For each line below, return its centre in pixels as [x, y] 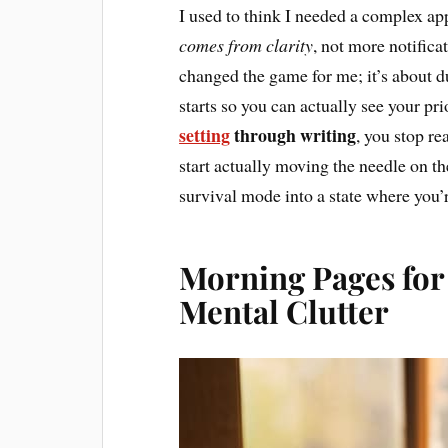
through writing [293, 134]
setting [205, 134]
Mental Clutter [284, 310]
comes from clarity [246, 44]
